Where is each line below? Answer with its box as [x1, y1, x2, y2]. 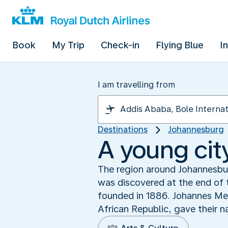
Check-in [101, 40, 139, 50]
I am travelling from [98, 80, 175, 90]
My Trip [52, 40, 84, 50]
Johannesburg [168, 125, 224, 134]
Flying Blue [156, 40, 204, 50]
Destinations [98, 125, 148, 134]
